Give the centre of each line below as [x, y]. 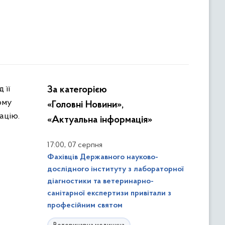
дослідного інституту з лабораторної [116, 169]
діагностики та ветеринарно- [100, 181]
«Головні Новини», [85, 105]
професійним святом [85, 205]
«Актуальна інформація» [100, 120]
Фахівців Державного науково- [103, 157]
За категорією [77, 90]
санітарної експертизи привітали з [109, 193]
